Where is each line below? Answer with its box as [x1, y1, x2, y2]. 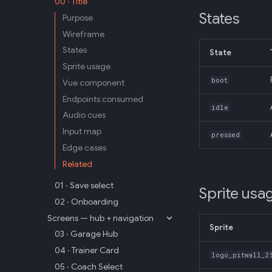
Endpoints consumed [63, 93, 143, 104]
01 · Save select [55, 180, 114, 191]
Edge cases [63, 141, 106, 153]
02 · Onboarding [55, 195, 118, 207]
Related [63, 158, 92, 169]
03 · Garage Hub [55, 228, 118, 240]
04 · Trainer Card [55, 245, 119, 256]
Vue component [63, 76, 124, 88]
